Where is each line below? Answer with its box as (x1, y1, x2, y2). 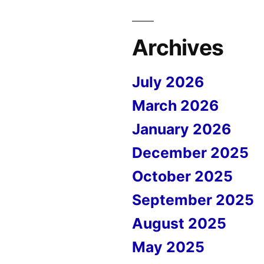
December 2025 (132, 144, 249, 161)
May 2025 (132, 238, 204, 256)
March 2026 (132, 97, 219, 114)
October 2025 (132, 167, 233, 185)
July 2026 (132, 73, 204, 91)
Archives (132, 34, 224, 61)
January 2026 (132, 120, 231, 138)
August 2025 (132, 214, 226, 232)
